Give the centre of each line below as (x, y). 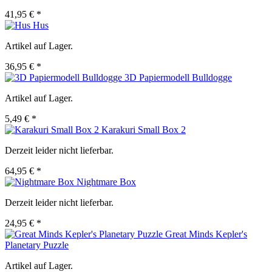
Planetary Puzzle (37, 245)
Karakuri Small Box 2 (144, 130)
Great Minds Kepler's (206, 234)
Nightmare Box (106, 182)
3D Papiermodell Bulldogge (178, 78)
